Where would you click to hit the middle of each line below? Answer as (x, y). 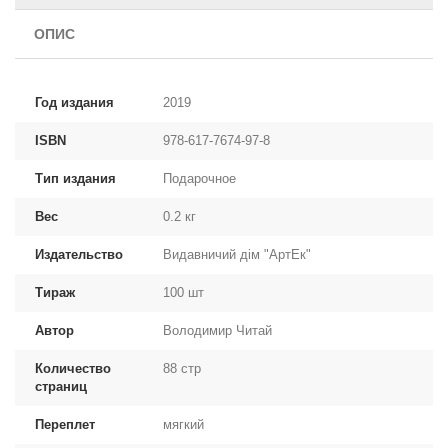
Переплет (65, 424)
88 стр (182, 368)
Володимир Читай (219, 330)
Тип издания (75, 178)
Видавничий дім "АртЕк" (239, 254)
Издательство (79, 254)
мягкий (185, 424)
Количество (73, 368)
